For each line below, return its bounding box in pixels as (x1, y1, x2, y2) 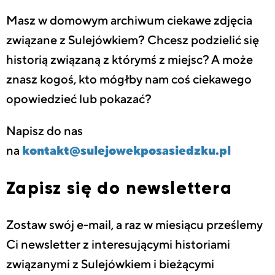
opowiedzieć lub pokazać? (6, 91, 152, 107)
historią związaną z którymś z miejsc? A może (6, 52, 253, 68)
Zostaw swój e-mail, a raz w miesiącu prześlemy (6, 217, 263, 233)
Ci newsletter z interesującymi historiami (6, 236, 230, 252)
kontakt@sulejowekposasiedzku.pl (22, 142, 231, 158)
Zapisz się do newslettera (6, 177, 232, 199)
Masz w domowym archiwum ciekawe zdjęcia (6, 13, 252, 29)
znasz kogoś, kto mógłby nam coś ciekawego (6, 72, 252, 88)
